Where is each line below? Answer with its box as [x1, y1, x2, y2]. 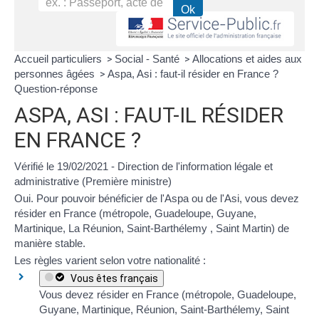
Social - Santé [115, 52, 182, 65]
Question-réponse [14, 82, 98, 95]
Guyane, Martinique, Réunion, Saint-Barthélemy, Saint [39, 303, 289, 315]
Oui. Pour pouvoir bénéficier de [14, 192, 160, 204]
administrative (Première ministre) [14, 174, 172, 187]
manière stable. [14, 236, 85, 249]
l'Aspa [160, 192, 189, 204]
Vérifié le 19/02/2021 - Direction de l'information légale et [14, 159, 273, 172]
